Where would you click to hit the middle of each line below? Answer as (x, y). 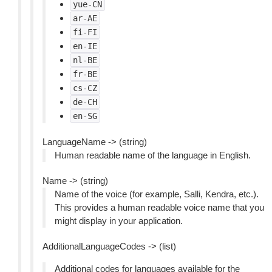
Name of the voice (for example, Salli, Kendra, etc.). (157, 194)
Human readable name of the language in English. (153, 155)
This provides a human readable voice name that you (159, 207)
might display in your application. (119, 221)
